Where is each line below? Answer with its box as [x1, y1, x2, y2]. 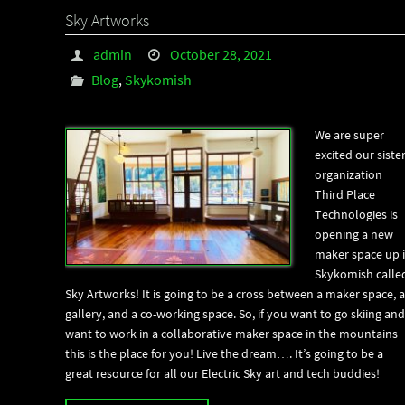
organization [315, 166, 382, 183]
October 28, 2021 [170, 45, 273, 63]
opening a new [315, 226, 393, 242]
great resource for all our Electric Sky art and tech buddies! [65, 365, 380, 381]
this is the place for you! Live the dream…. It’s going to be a [65, 345, 383, 362]
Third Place [315, 186, 375, 202]
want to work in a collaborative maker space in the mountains [65, 325, 398, 342]
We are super [315, 127, 384, 143]
